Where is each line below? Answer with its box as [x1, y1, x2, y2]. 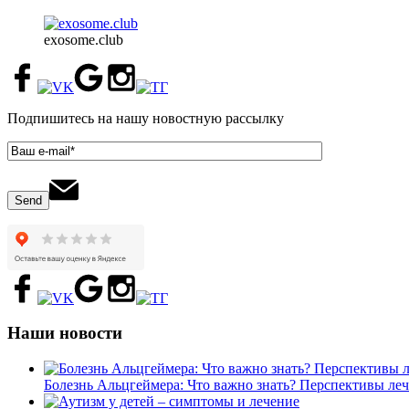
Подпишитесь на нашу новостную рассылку [7, 110, 284, 126]
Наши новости [7, 323, 122, 343]
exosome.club [44, 31, 123, 47]
